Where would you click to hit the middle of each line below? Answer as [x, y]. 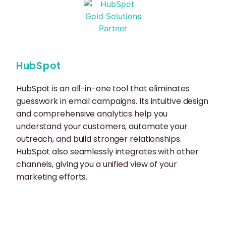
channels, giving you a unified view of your [97, 164]
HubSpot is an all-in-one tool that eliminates [103, 89]
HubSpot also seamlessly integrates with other [107, 152]
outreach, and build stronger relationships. [99, 139]
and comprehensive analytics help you [92, 114]
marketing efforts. [52, 177]
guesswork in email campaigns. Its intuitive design [112, 101]
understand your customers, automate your [102, 127]
